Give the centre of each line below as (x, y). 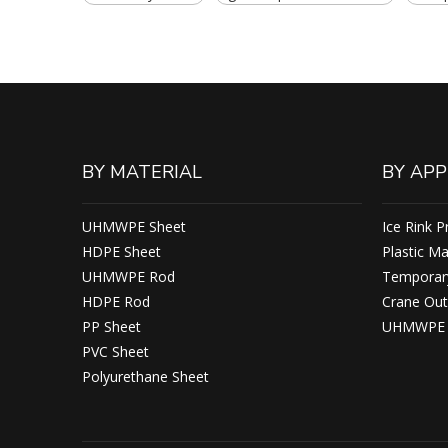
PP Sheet (111, 326)
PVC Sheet (115, 351)
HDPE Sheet (121, 251)
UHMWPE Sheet (134, 226)
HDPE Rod (116, 301)
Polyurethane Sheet (145, 376)
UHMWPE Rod (128, 276)
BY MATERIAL (142, 172)
